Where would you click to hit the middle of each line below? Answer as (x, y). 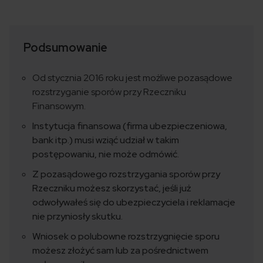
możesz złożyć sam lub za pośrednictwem (120, 251)
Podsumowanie (65, 48)
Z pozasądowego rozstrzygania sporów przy (126, 174)
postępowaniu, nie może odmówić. (106, 154)
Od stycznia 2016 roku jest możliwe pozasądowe (132, 78)
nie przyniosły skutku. (77, 217)
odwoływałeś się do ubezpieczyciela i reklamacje (134, 203)
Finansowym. (59, 106)
